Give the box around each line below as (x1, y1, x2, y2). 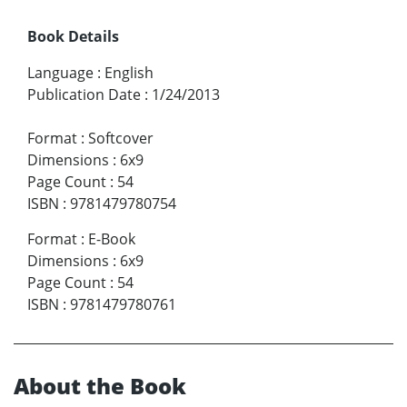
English (104, 63, 154, 84)
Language (27, 63, 94, 84)
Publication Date (27, 84, 141, 105)
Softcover (88, 128, 154, 149)
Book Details (27, 26, 119, 47)
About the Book (14, 371, 186, 402)
